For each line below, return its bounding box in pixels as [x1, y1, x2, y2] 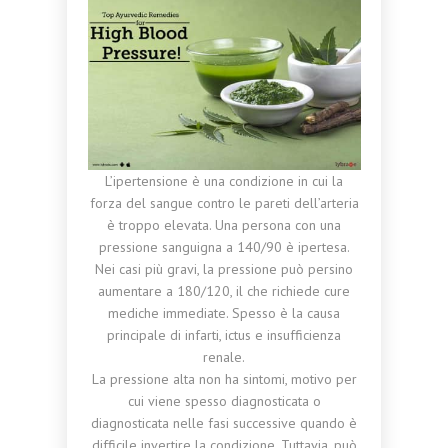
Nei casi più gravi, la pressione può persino [95, 260, 353, 278]
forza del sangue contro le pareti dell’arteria [89, 194, 359, 212]
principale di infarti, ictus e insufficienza [107, 326, 341, 344]
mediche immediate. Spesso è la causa [108, 304, 340, 322]
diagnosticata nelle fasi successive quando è [91, 414, 357, 432]
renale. [203, 348, 245, 366]
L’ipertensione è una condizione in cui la [105, 172, 343, 190]
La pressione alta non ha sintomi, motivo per [91, 370, 357, 388]
